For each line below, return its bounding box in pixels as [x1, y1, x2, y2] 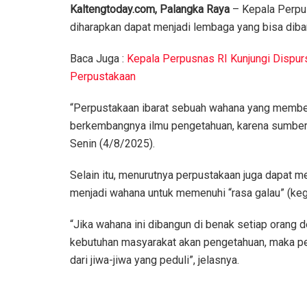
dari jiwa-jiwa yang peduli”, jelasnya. [70, 253, 239, 267]
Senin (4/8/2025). [70, 136, 155, 150]
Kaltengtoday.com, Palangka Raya [70, 2, 230, 16]
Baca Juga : [70, 51, 127, 65]
